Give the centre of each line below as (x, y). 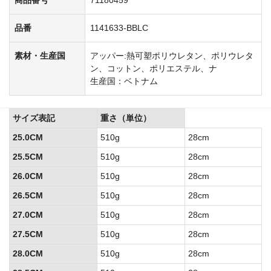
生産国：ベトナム (124, 81)
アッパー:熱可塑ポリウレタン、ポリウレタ (172, 55)
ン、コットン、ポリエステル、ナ (154, 68)
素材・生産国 (40, 55)
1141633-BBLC (119, 28)
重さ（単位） (126, 118)
